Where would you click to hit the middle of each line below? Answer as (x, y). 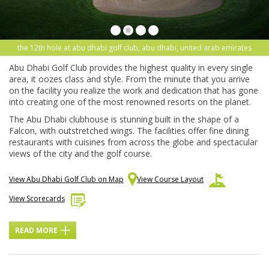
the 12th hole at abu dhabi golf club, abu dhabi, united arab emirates (134, 48)
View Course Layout (170, 180)
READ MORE (36, 231)
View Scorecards (37, 199)
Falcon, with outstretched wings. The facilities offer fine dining (129, 131)
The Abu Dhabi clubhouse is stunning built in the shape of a (124, 119)
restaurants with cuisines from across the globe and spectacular (133, 142)
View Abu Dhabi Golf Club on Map (66, 180)
